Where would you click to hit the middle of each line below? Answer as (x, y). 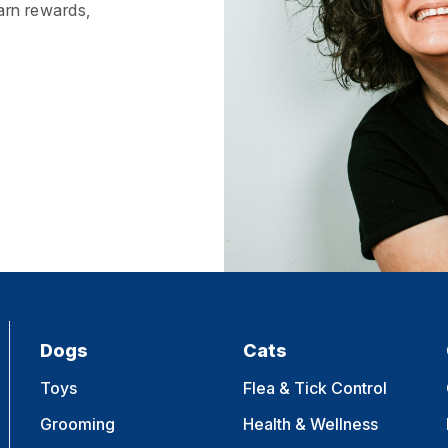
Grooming (78, 424)
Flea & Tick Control (315, 388)
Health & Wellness (311, 424)
